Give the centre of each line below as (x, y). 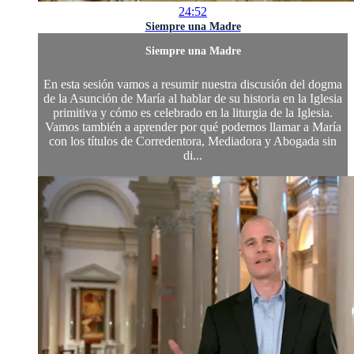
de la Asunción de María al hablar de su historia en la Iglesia (193, 98)
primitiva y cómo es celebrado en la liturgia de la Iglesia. (193, 112)
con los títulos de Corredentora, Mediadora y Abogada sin (193, 141)
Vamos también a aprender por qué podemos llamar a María (193, 126)
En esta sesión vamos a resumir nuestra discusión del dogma (193, 84)
